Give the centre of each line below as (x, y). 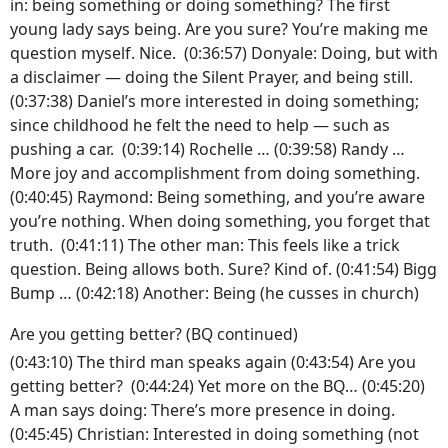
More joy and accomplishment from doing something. (215, 172)
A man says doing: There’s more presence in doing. (202, 410)
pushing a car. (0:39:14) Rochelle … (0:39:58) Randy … (207, 148)
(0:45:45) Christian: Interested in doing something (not (214, 434)
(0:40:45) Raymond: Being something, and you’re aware (217, 196)
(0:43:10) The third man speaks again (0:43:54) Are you (213, 362)
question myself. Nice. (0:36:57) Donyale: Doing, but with (224, 52)
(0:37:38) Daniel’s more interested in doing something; (214, 100)
